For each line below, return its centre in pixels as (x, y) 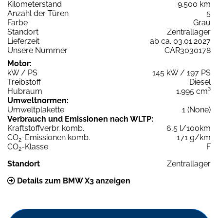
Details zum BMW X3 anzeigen (73, 181)
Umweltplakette (36, 110)
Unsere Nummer (37, 51)
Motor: (19, 64)
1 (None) (196, 110)
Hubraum (25, 91)
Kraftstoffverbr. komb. (46, 128)
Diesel (200, 82)
